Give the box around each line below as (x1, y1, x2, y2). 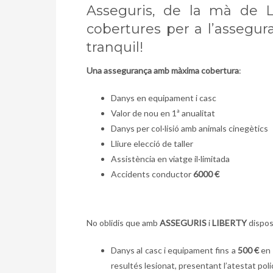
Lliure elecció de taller (111, 138, 193, 149)
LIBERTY (212, 218, 247, 229)
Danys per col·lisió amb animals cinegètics (111, 123, 268, 134)
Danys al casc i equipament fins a (111, 245, 238, 256)
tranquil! (87, 39, 143, 56)
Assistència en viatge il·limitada (111, 154, 230, 165)
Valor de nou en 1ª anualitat (111, 108, 215, 119)
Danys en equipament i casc (111, 93, 216, 104)
